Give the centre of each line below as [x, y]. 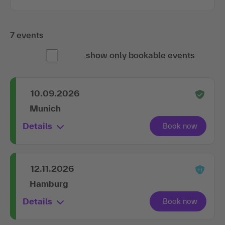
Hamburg [49, 183]
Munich [45, 108]
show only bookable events [141, 55]
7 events [27, 35]
